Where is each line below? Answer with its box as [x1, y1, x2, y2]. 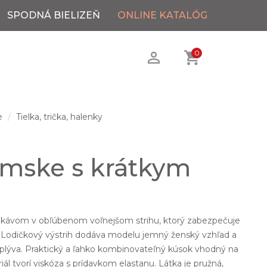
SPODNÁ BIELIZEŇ [7, 10, 100, 21]
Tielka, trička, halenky [16, 111, 103, 122]
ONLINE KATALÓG [117, 10, 207, 21]
